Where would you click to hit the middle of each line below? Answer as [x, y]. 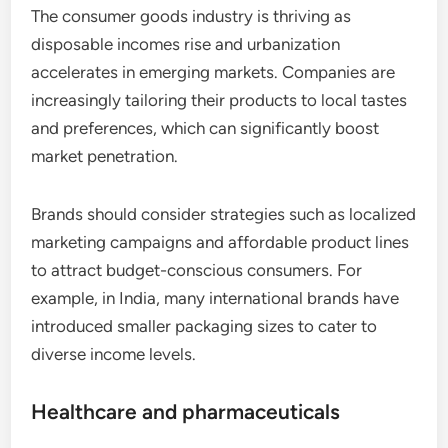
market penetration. [105, 156]
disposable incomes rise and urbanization [186, 44]
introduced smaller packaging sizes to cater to [204, 326]
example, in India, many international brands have [215, 298]
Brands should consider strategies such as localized [224, 214]
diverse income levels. [114, 354]
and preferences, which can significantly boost [205, 128]
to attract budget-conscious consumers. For [197, 270]
